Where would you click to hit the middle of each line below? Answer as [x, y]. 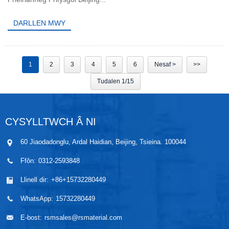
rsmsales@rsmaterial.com [83, 218]
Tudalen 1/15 [116, 82]
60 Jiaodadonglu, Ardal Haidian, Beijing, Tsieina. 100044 [103, 142]
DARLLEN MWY [40, 23]
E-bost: [31, 218]
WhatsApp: [37, 199]
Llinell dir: [35, 180]
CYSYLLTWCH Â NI [51, 122]
